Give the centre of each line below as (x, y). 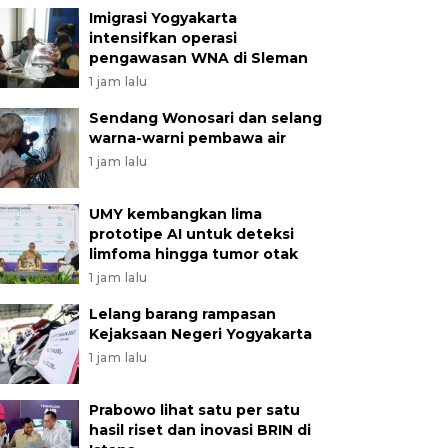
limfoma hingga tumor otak (193, 254)
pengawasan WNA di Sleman (198, 58)
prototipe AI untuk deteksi (191, 234)
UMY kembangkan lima (175, 214)
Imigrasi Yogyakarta (162, 18)
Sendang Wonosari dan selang (205, 118)
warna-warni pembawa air (187, 138)
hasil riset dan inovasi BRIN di (199, 430)
